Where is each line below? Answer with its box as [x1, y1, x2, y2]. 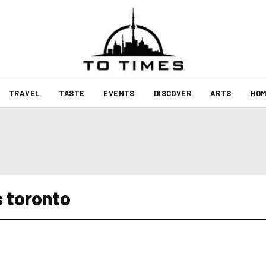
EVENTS [103, 88, 135, 98]
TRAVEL [8, 88, 40, 98]
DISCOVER [153, 88, 191, 98]
